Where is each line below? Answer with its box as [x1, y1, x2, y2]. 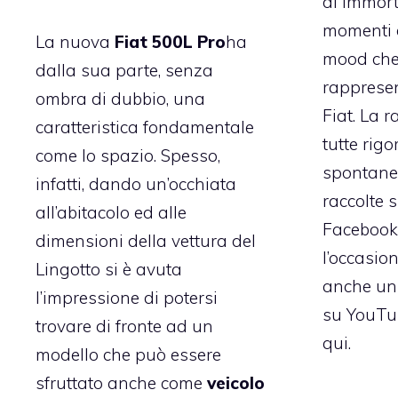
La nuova [36, 31, 115, 53]
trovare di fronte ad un [36, 315, 213, 338]
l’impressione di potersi [36, 287, 218, 309]
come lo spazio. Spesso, [36, 145, 220, 167]
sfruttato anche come [36, 372, 207, 394]
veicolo [207, 372, 265, 394]
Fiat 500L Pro [115, 31, 226, 53]
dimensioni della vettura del [36, 230, 256, 252]
